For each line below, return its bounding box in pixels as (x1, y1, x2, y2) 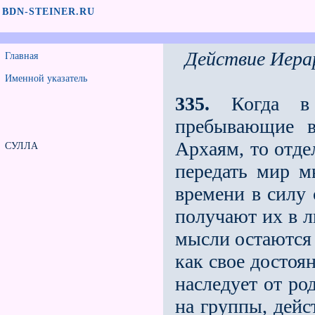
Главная (5, 51, 38, 61)
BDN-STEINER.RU (2, 6, 95, 17)
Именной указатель (5, 73, 87, 84)
